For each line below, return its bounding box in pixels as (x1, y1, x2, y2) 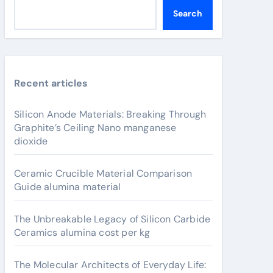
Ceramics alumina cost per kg (14, 226, 151, 239)
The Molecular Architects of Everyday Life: (14, 258, 207, 271)
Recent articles (14, 77, 88, 90)
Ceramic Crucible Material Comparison (14, 167, 193, 180)
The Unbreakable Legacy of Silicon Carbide (14, 213, 211, 225)
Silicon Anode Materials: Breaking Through (14, 108, 207, 121)
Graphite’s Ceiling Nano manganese (14, 121, 177, 134)
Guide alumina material (14, 180, 121, 193)
